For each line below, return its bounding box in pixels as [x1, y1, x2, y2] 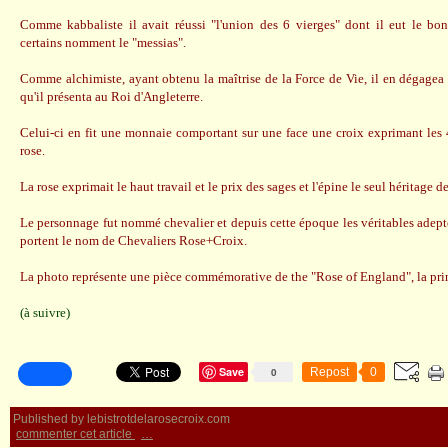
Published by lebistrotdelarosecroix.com [13, 412, 230, 426]
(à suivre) [20, 305, 70, 320]
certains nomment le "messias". [20, 35, 186, 50]
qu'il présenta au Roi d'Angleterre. [20, 89, 203, 104]
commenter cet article [16, 427, 135, 441]
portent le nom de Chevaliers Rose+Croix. [20, 233, 247, 248]
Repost [310, 365, 349, 379]
